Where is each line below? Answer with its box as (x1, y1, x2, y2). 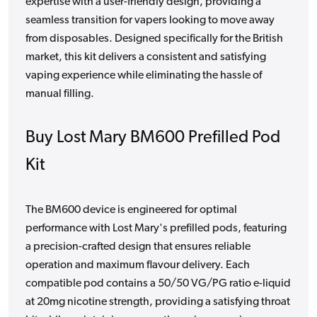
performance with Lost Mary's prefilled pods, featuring (25, 222, 287, 234)
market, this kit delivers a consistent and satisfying (25, 51, 266, 63)
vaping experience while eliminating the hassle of (25, 69, 262, 81)
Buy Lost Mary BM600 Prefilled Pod (25, 129, 280, 146)
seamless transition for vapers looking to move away (25, 14, 275, 26)
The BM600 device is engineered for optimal (25, 204, 237, 216)
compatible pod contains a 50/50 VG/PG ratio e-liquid (25, 277, 291, 289)
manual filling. (25, 88, 94, 100)
